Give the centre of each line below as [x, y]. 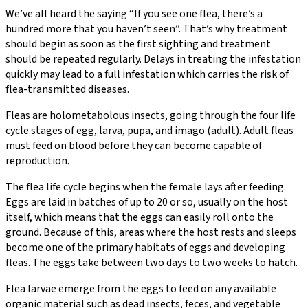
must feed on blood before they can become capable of [134, 145]
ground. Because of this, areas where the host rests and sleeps [151, 232]
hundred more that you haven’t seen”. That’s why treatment [146, 29]
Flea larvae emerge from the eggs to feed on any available [141, 288]
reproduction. [37, 161]
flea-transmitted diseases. [67, 89]
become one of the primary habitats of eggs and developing [145, 247]
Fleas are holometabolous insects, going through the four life [151, 115]
